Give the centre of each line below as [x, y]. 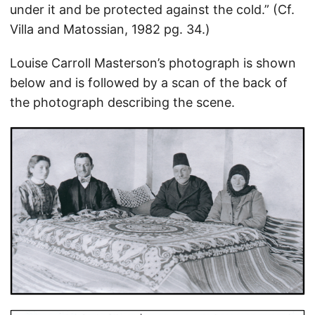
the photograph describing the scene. [122, 102]
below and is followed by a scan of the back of [149, 82]
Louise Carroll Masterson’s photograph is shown [153, 63]
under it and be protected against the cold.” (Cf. [152, 9]
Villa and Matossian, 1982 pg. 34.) [110, 29]
